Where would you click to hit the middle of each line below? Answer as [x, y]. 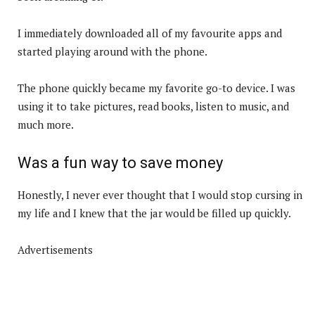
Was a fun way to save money [120, 162]
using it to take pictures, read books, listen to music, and [153, 106]
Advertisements [55, 249]
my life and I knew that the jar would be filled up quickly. [154, 213]
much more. [46, 124]
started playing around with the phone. [112, 51]
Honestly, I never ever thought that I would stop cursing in [160, 194]
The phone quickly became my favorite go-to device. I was [156, 88]
